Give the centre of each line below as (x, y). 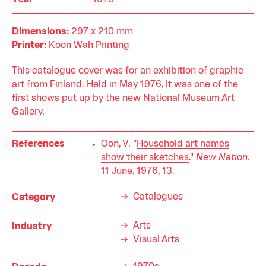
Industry (32, 227)
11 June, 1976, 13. (138, 172)
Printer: (29, 46)
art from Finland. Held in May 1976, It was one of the (125, 85)
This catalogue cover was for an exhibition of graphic (128, 72)
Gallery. (28, 113)
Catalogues (158, 197)
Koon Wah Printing (88, 46)
